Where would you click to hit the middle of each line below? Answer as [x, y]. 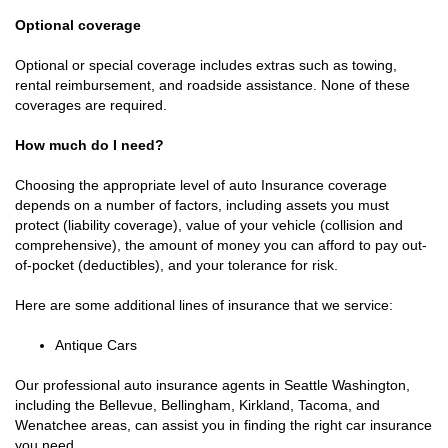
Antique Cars [96, 345]
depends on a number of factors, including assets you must [202, 205]
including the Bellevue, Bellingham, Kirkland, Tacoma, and [197, 405]
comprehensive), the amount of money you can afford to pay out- [221, 245]
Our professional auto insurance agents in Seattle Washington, [212, 385]
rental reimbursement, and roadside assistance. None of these [212, 85]
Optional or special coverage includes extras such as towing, [206, 65]
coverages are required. [91, 105]
